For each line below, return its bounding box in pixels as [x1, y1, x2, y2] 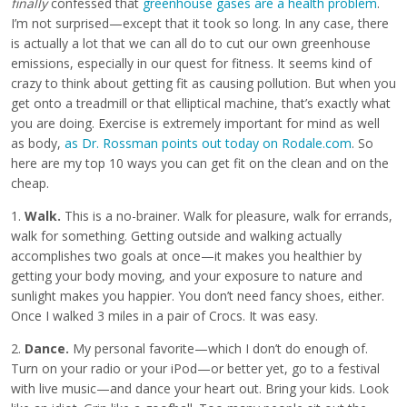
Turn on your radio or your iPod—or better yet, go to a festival [11, 360, 380, 378]
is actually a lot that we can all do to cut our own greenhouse [11, 35, 371, 53]
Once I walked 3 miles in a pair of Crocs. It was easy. [11, 307, 318, 325]
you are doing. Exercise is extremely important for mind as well [11, 114, 380, 133]
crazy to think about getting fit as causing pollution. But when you [11, 74, 396, 93]
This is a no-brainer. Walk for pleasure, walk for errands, [61, 207, 392, 225]
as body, [11, 134, 65, 153]
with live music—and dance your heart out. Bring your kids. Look [11, 380, 389, 398]
